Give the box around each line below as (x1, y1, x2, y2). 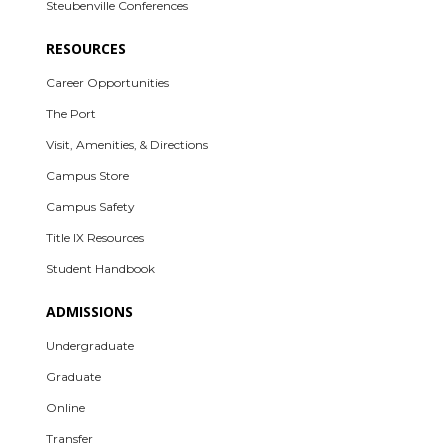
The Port (46, 106, 97, 122)
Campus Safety (46, 199, 135, 215)
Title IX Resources (46, 230, 145, 246)
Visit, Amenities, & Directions (46, 137, 209, 153)
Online (46, 400, 86, 416)
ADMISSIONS (46, 302, 134, 322)
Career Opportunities (46, 75, 170, 91)
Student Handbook (46, 261, 156, 277)
